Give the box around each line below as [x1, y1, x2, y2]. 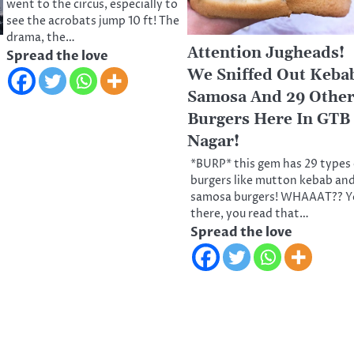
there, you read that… [190, 205, 310, 222]
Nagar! [187, 131, 240, 152]
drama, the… [6, 29, 75, 46]
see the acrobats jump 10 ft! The [6, 13, 179, 29]
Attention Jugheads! [187, 43, 345, 63]
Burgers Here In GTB [187, 109, 351, 130]
